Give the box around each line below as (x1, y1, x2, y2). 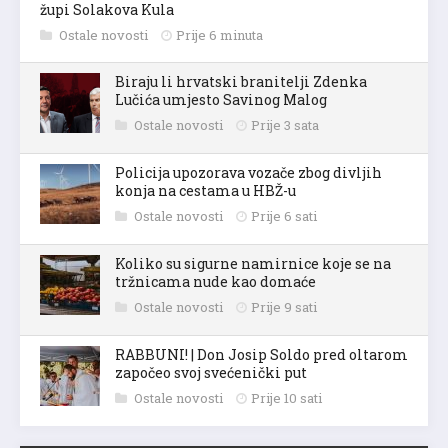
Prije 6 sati (251, 204, 317, 223)
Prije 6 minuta (176, 23, 263, 42)
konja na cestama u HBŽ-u (115, 178, 296, 198)
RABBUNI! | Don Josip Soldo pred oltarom (115, 342, 408, 362)
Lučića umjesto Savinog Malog (115, 87, 327, 107)
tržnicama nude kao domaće (115, 269, 316, 289)
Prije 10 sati (251, 386, 322, 405)
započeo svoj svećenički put (115, 360, 307, 380)
